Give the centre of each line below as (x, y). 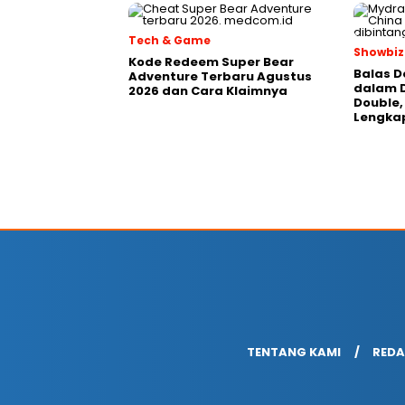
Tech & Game (170, 40)
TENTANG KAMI (293, 352)
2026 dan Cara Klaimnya (208, 91)
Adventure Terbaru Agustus (220, 76)
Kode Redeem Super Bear (211, 62)
